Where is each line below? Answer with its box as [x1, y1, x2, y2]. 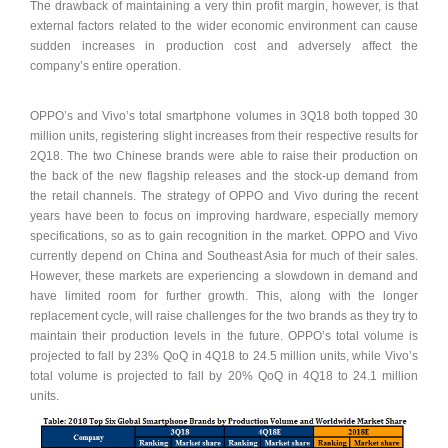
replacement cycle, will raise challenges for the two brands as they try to [30, 309, 418, 323]
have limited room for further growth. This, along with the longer [30, 289, 418, 303]
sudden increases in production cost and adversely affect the [30, 39, 418, 53]
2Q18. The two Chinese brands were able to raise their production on [30, 149, 418, 163]
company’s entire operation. [30, 59, 181, 73]
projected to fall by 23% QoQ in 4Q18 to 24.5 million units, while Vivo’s [30, 349, 418, 363]
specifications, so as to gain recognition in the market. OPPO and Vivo [30, 229, 418, 243]
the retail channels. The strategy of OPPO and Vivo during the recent [30, 189, 418, 203]
